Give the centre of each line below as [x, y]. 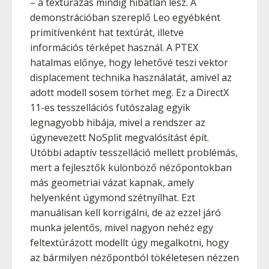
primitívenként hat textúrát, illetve [107, 32]
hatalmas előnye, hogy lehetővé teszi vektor [129, 62]
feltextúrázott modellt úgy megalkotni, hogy [129, 243]
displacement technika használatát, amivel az [131, 77]
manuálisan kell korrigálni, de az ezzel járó [125, 213]
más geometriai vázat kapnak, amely [112, 183]
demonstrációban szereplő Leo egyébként [125, 17]
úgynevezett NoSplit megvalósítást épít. [119, 138]
